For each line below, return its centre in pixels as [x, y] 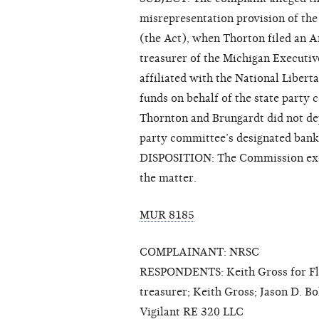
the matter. [168, 178]
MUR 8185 [167, 215]
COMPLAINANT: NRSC [199, 252]
